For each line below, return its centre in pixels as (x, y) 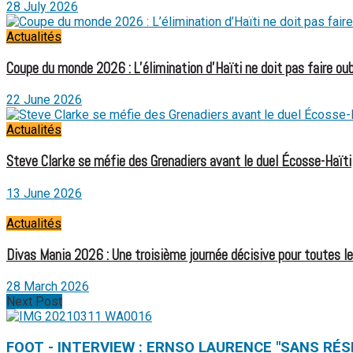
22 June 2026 (44, 100)
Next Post (34, 302)
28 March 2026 (48, 287)
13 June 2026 (44, 193)
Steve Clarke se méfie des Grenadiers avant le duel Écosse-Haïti (179, 162)
